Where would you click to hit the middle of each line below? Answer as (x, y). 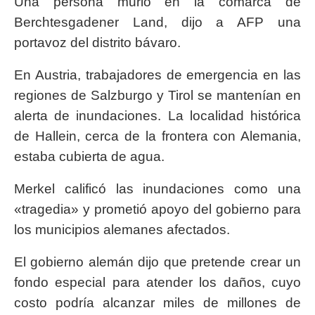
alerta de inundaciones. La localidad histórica (157, 115)
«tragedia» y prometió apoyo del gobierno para (157, 209)
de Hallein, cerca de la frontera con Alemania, (157, 136)
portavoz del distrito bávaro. (97, 42)
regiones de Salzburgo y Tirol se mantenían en (157, 95)
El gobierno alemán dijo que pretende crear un (157, 262)
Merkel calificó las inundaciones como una (157, 188)
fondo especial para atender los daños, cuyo (157, 282)
